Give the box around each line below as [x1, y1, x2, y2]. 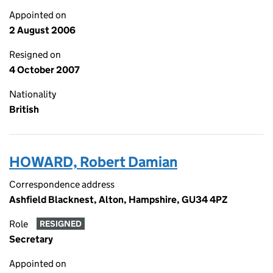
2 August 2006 [9, 24, 76, 36]
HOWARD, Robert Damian [9, 153, 177, 171]
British [9, 104, 39, 115]
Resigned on [9, 49, 61, 60]
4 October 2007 [9, 64, 80, 76]
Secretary [9, 233, 53, 245]
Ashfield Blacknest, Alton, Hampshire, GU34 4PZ [9, 194, 228, 205]
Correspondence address [9, 179, 115, 190]
